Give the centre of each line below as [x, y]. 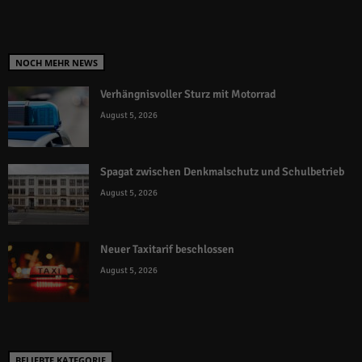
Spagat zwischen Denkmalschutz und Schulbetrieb [222, 171]
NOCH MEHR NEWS [57, 62]
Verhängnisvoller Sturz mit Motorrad [188, 94]
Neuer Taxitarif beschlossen [167, 249]
